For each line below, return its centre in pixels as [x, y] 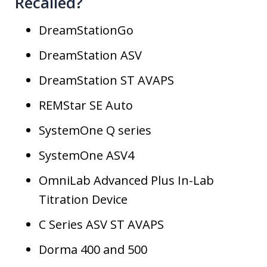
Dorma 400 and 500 [93, 250]
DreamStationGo [86, 30]
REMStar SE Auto [86, 105]
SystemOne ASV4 [86, 156]
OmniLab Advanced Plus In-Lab [126, 181]
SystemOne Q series [95, 131]
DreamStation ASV [90, 55]
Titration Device [83, 200]
